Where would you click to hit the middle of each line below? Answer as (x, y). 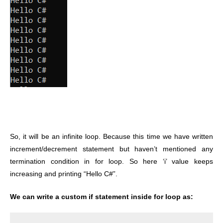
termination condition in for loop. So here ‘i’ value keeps (111, 162)
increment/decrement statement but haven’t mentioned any (111, 149)
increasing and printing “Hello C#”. (64, 174)
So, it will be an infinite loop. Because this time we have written (111, 137)
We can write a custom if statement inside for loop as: (102, 197)
